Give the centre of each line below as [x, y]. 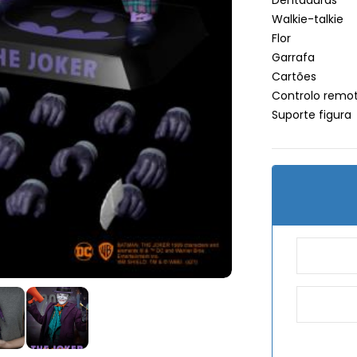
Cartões [294, 76]
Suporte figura [312, 115]
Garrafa [294, 57]
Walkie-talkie [308, 19]
